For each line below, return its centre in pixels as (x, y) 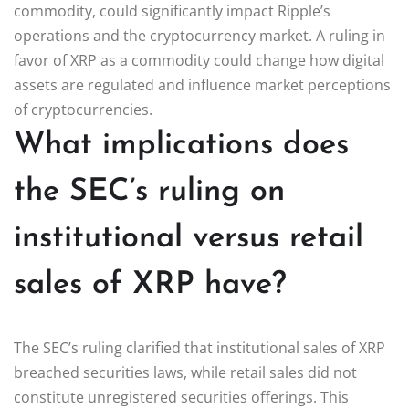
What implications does (181, 145)
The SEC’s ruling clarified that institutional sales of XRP (199, 347)
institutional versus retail (189, 238)
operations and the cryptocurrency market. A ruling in (199, 35)
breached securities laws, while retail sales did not (185, 372)
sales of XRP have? (150, 285)
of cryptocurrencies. (83, 109)
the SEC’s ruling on (149, 192)
